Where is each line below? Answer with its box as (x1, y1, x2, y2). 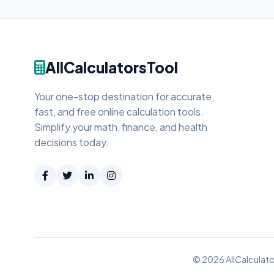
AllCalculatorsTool (45, 58, 178, 76)
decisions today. (34, 136, 109, 149)
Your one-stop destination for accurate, (34, 90, 214, 103)
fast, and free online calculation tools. (34, 105, 204, 118)
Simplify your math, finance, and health (34, 120, 207, 133)
